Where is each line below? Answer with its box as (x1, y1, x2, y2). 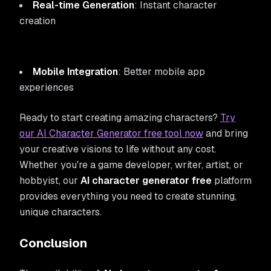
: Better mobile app (118, 65, 205, 78)
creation (19, 15, 56, 27)
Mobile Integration (33, 65, 118, 78)
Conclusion (19, 235, 87, 251)
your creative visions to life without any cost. (19, 143, 217, 155)
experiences (19, 81, 74, 94)
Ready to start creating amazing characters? (19, 111, 220, 124)
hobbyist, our (19, 174, 80, 187)
